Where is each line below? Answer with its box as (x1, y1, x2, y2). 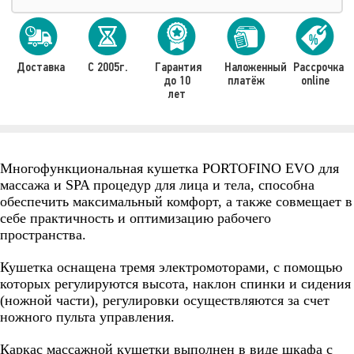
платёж (227, 73, 265, 88)
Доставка (17, 59, 65, 75)
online (300, 73, 330, 88)
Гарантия (155, 59, 201, 75)
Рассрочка (293, 59, 344, 75)
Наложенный (224, 59, 287, 75)
